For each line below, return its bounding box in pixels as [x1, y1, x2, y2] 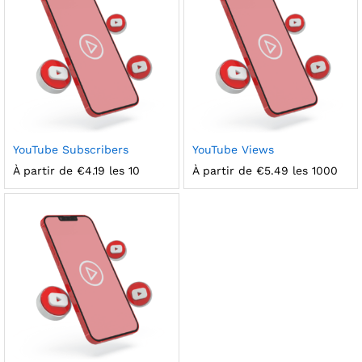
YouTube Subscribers [13, 143, 128, 156]
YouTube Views [192, 143, 274, 156]
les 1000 [288, 164, 338, 177]
